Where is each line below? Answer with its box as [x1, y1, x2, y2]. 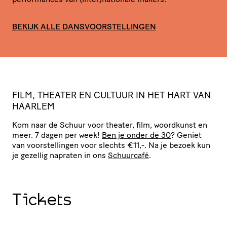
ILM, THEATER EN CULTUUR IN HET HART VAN [17, 89, 211, 101]
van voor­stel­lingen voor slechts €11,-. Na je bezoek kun [12, 140, 210, 150]
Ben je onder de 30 [102, 130, 171, 140]
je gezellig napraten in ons [12, 150, 108, 160]
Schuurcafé [108, 150, 149, 160]
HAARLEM [12, 100, 55, 112]
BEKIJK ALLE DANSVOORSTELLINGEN [12, 21, 156, 31]
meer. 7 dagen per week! [12, 130, 102, 140]
